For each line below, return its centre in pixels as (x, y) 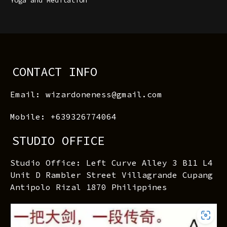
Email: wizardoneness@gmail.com (86, 94)
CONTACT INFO (55, 71)
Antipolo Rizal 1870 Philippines (89, 187)
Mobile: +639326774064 (63, 116)
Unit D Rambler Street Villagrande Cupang (111, 175)
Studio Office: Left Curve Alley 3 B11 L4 (111, 163)
